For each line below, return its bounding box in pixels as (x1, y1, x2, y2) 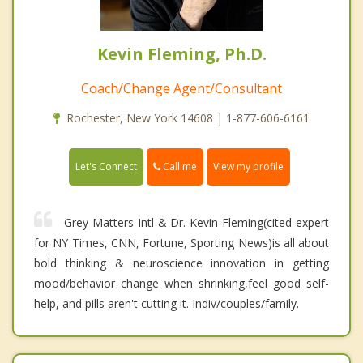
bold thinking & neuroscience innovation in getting (34, 255, 329, 271)
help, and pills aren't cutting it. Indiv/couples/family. (34, 296, 299, 312)
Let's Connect (75, 160, 137, 174)
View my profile (213, 160, 284, 174)
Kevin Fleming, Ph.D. (96, 42, 267, 65)
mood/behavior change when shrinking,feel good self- (34, 275, 329, 292)
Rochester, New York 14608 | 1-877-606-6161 (66, 109, 310, 126)
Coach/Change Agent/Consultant (81, 79, 282, 97)
